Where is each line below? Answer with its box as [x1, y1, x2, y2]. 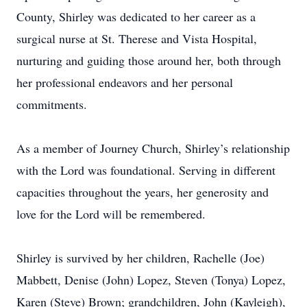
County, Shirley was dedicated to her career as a [16, 8, 256, 25]
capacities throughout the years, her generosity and [16, 184, 269, 200]
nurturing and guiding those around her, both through [16, 52, 281, 69]
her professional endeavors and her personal [16, 74, 233, 90]
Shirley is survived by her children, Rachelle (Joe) [16, 249, 265, 266]
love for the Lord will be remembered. [16, 206, 206, 222]
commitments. [16, 96, 87, 112]
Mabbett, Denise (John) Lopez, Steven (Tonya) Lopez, [16, 271, 286, 288]
